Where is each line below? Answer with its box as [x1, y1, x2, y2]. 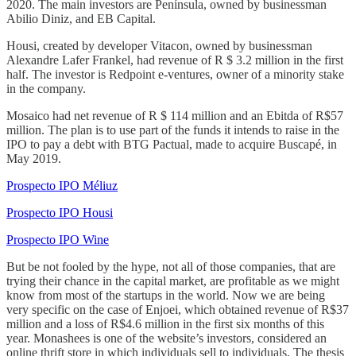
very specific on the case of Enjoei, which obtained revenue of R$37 [6, 302, 349, 316]
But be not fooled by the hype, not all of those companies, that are [6, 259, 335, 273]
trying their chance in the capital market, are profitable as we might [6, 273, 339, 288]
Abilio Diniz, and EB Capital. [6, 11, 156, 25]
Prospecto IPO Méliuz [6, 178, 118, 192]
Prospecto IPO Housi [6, 205, 113, 219]
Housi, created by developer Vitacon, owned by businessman [6, 38, 312, 52]
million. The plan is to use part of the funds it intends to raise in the [6, 122, 339, 137]
